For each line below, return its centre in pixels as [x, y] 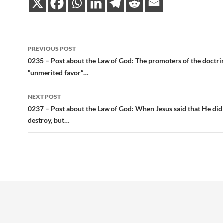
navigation [58, 62]
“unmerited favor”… [58, 73]
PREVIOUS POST [52, 49]
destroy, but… [49, 120]
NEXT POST [44, 97]
